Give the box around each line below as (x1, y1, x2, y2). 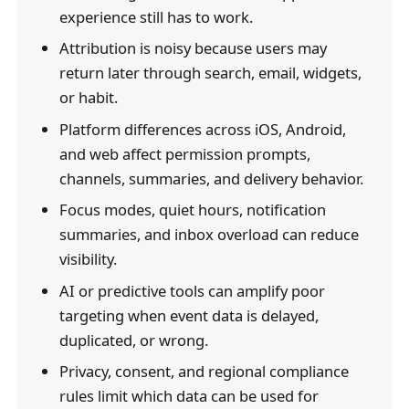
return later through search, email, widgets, (58, 62, 362, 84)
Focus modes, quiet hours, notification (58, 199, 326, 221)
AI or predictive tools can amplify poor (58, 279, 325, 301)
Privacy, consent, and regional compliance (58, 361, 349, 383)
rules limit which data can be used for (58, 385, 319, 407)
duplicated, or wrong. (58, 329, 208, 351)
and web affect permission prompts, (58, 142, 310, 164)
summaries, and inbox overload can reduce (58, 224, 359, 246)
